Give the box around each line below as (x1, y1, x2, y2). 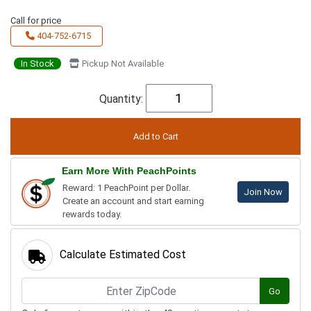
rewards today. (62, 209, 121, 220)
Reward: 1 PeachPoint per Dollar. (62, 183, 190, 194)
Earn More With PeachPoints (62, 165, 196, 177)
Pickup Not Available (80, 58, 164, 69)
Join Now (244, 187, 283, 198)
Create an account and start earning (62, 196, 204, 207)
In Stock (21, 58, 54, 69)
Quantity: (99, 92, 146, 106)
